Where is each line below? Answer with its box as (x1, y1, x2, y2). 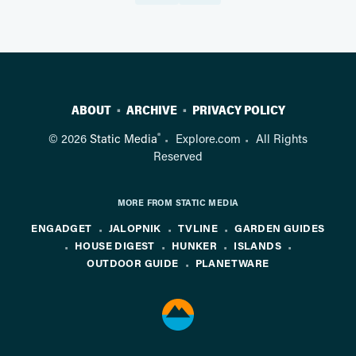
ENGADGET (31, 220, 92, 234)
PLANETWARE (195, 255, 269, 269)
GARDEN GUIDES (234, 220, 325, 234)
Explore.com (176, 130, 241, 147)
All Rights (256, 130, 308, 147)
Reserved (153, 147, 203, 164)
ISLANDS (234, 238, 282, 252)
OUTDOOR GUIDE (87, 255, 179, 269)
